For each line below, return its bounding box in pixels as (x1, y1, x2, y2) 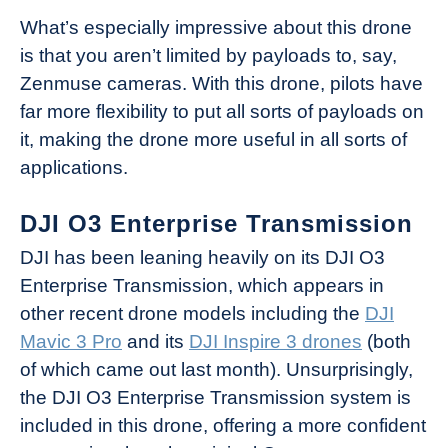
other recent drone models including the (20, 303, 365, 325)
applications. (20, 157, 128, 179)
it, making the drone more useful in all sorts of (20, 129, 407, 151)
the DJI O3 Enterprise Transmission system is (20, 387, 411, 409)
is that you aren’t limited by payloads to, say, (20, 45, 397, 67)
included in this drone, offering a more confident (20, 415, 426, 437)
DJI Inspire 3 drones (189, 331, 362, 353)
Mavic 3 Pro (20, 331, 122, 353)
